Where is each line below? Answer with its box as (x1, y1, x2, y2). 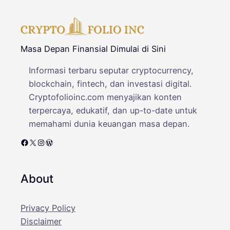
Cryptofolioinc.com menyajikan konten (29, 91, 182, 102)
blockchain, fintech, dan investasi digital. (29, 78, 191, 89)
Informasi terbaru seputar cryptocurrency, (29, 65, 194, 75)
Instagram (36, 137, 44, 147)
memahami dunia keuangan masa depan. (29, 118, 189, 129)
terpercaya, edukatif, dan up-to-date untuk (29, 105, 197, 116)
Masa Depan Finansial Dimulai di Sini (21, 43, 166, 54)
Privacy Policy (21, 203, 75, 214)
